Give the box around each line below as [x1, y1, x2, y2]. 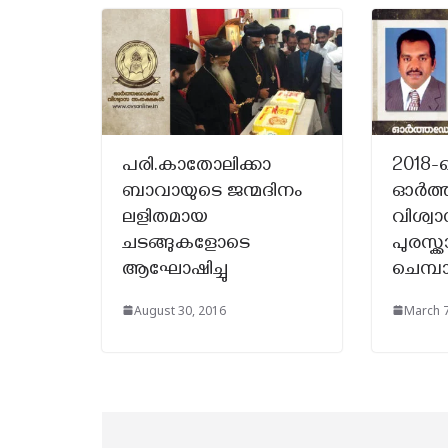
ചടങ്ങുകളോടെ [122, 232, 250, 258]
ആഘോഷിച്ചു [122, 258, 228, 284]
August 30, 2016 [134, 301, 226, 319]
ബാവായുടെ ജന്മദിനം [122, 180, 302, 206]
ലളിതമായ [122, 206, 208, 232]
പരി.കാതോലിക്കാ [122, 154, 271, 180]
